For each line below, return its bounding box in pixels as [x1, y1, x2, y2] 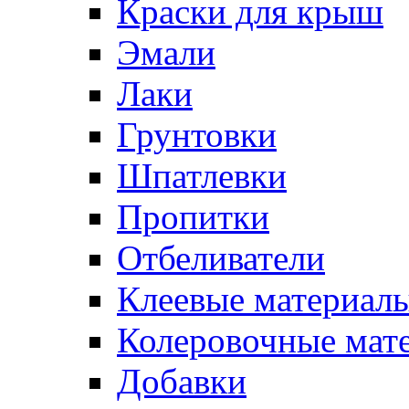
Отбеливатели [117, 238, 325, 278]
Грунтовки [117, 115, 277, 154]
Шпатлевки [117, 156, 287, 195]
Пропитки [117, 197, 269, 236]
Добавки [117, 362, 246, 401]
